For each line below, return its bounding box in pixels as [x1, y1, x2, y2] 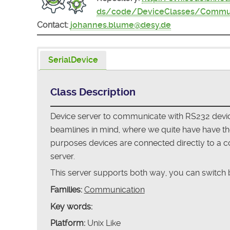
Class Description [50, 86, 136, 98]
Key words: [50, 201, 92, 212]
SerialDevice [48, 54, 99, 65]
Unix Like [85, 218, 121, 228]
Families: [50, 185, 82, 195]
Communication [84, 185, 145, 195]
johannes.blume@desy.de [70, 20, 171, 30]
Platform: [50, 218, 85, 228]
